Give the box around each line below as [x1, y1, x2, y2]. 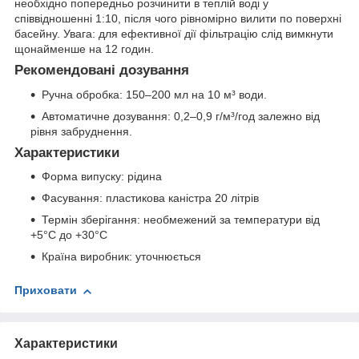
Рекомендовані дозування [14, 62, 189, 78]
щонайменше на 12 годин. [14, 42, 154, 55]
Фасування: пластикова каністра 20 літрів [42, 192, 259, 205]
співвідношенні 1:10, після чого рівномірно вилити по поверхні [14, 11, 341, 25]
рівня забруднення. [30, 124, 132, 138]
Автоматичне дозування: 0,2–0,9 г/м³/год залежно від [42, 109, 320, 123]
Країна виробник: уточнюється [42, 250, 201, 264]
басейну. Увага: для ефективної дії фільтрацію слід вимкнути [14, 26, 333, 40]
